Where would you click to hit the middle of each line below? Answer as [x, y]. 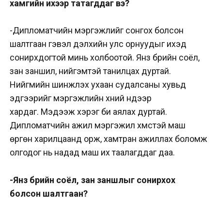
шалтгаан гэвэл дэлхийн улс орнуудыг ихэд [98, 44]
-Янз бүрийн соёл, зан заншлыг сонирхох [93, 180]
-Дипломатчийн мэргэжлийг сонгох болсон [97, 31]
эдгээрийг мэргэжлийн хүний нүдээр [81, 98]
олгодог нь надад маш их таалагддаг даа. [93, 153]
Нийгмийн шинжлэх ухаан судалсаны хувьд [98, 85]
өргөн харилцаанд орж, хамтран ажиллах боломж [108, 139]
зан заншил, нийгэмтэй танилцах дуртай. [90, 71]
